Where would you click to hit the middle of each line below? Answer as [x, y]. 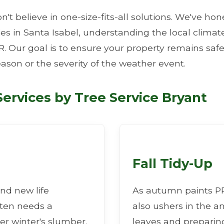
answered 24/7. [112, 146]
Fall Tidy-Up [172, 163]
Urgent [53, 134]
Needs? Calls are [153, 134]
